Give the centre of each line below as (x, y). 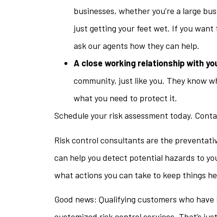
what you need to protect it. (125, 98)
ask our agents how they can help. (137, 46)
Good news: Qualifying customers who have (135, 199)
